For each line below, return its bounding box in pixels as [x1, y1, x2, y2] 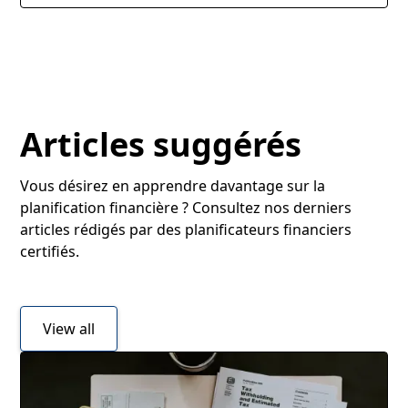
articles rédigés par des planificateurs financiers [20, 219, 352, 240]
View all [43, 318, 96, 339]
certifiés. [20, 240, 80, 261]
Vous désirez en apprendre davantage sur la [20, 175, 326, 196]
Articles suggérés [20, 121, 302, 167]
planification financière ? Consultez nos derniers [20, 197, 352, 218]
